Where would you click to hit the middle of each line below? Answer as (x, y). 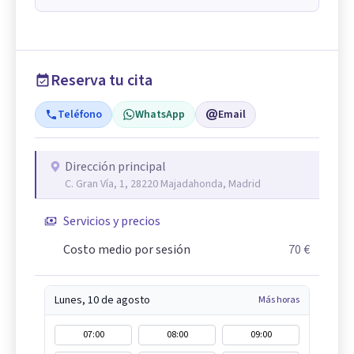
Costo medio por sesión (127, 250)
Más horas (279, 300)
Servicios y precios (112, 222)
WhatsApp (160, 115)
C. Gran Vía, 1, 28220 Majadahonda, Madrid (163, 185)
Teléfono (80, 115)
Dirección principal (115, 167)
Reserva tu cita (102, 81)
